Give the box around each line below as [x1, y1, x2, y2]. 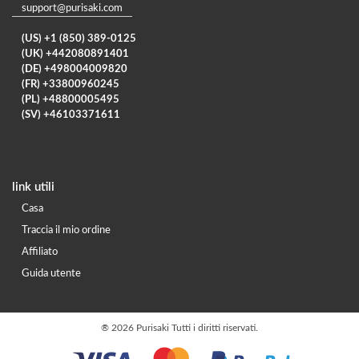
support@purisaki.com [22, 2, 123, 14]
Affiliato [22, 246, 58, 257]
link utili [12, 180, 54, 193]
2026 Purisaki [111, 322, 171, 333]
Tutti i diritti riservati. [171, 322, 258, 333]
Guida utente [22, 268, 81, 279]
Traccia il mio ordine [22, 224, 111, 236]
